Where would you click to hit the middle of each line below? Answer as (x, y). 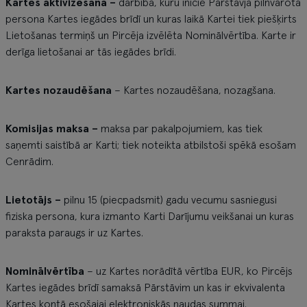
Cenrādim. (29, 162)
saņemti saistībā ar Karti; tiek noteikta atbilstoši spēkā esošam (151, 145)
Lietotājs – (33, 200)
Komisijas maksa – (53, 129)
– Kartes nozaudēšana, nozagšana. (194, 90)
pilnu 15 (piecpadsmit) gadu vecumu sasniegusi (169, 200)
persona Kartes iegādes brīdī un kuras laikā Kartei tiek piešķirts (151, 19)
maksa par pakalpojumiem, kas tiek (182, 129)
